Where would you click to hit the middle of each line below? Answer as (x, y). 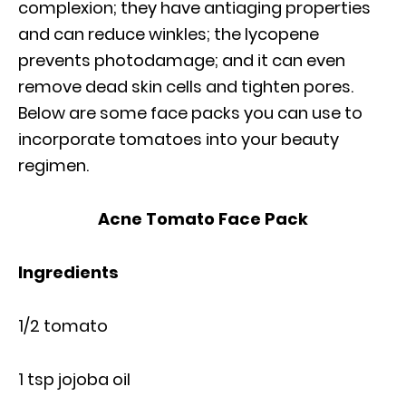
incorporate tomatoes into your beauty (179, 140)
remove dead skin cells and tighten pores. (186, 87)
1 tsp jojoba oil (74, 380)
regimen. (53, 166)
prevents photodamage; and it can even (182, 61)
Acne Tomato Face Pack (203, 219)
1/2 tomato (63, 326)
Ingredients (68, 273)
